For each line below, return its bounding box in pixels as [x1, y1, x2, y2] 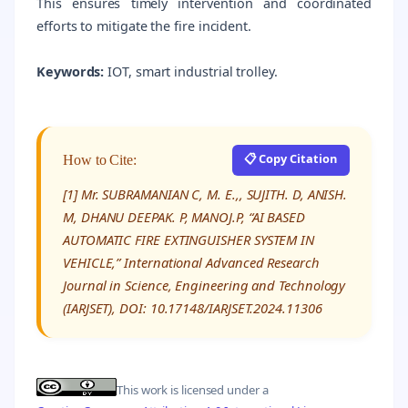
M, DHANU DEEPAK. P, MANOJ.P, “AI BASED [63, 208, 305, 227]
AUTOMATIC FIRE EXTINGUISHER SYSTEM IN [63, 230, 315, 250]
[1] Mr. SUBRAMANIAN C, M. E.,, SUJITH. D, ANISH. [63, 185, 348, 204]
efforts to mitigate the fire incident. [36, 16, 251, 35]
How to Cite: [63, 152, 138, 168]
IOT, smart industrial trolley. [104, 62, 278, 80]
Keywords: [36, 62, 105, 80]
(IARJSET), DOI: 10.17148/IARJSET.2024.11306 [63, 299, 322, 318]
